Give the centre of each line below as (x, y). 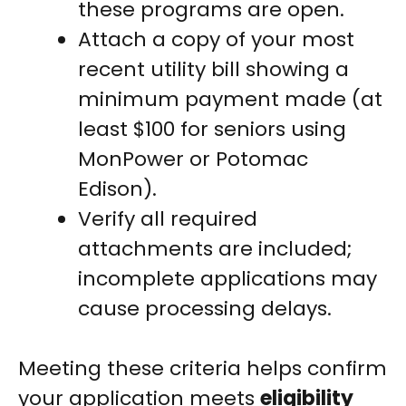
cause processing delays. (205, 309)
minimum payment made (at (230, 100)
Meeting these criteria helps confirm (203, 369)
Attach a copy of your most (216, 40)
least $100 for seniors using (212, 130)
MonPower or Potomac (193, 159)
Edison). (117, 189)
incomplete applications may (227, 279)
